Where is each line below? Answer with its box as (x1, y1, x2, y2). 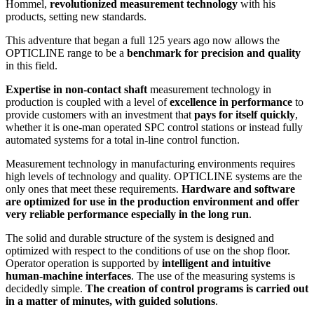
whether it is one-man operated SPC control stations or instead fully (6, 121, 303, 134)
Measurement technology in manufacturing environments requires (6, 158, 295, 170)
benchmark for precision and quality (127, 47, 301, 60)
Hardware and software (182, 183, 295, 196)
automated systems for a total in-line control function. (6, 134, 240, 146)
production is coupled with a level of (6, 96, 170, 109)
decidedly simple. (6, 282, 86, 295)
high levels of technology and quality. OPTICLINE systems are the (6, 170, 302, 183)
